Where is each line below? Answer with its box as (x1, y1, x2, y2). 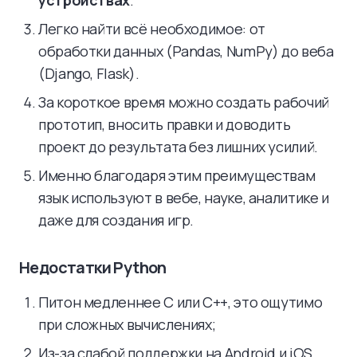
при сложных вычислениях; (38, 315, 216, 334)
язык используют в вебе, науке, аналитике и (38, 188, 329, 207)
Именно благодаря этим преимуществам (38, 166, 316, 185)
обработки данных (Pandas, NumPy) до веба (38, 41, 334, 61)
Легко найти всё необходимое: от (38, 19, 265, 38)
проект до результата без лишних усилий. (38, 137, 318, 156)
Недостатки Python (19, 257, 167, 278)
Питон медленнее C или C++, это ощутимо (38, 292, 323, 312)
